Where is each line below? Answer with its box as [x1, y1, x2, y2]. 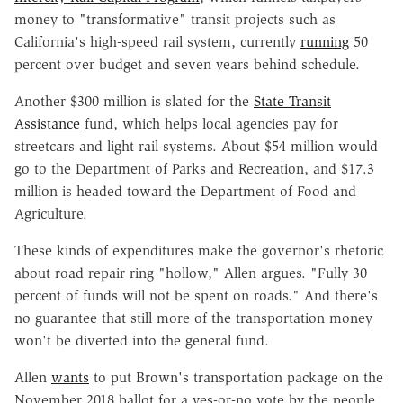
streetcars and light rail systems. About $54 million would [14, 137, 378, 155]
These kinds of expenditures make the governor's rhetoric [14, 241, 383, 259]
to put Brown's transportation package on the [89, 368, 383, 386]
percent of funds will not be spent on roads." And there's [14, 286, 378, 304]
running [300, 32, 349, 50]
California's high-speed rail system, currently [14, 32, 300, 50]
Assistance [14, 114, 80, 132]
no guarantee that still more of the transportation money [14, 309, 372, 327]
